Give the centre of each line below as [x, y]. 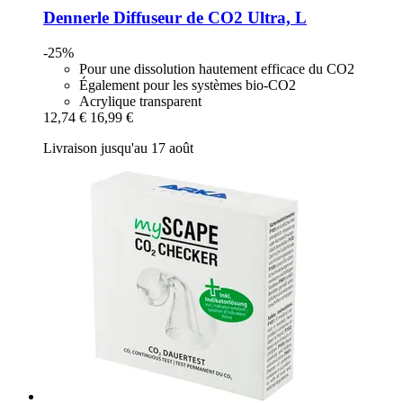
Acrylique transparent [140, 101]
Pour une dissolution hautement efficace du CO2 [217, 68]
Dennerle [76, 18]
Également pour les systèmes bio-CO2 [188, 85]
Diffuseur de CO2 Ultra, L [208, 18]
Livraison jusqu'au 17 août [118, 148]
